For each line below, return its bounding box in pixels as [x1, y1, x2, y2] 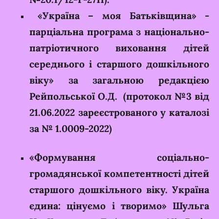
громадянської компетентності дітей [29, 167, 209, 179]
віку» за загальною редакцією [29, 74, 209, 87]
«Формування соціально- [29, 151, 209, 163]
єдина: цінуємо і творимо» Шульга [29, 199, 209, 212]
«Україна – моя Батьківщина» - [38, 9, 210, 22]
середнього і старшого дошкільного [29, 58, 209, 70]
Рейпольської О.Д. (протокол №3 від [29, 90, 209, 103]
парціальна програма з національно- [29, 25, 209, 38]
